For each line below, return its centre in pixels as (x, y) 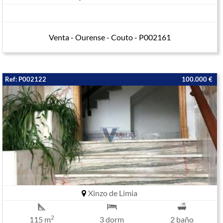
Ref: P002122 (26, 79)
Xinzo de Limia (112, 193)
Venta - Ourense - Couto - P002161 (110, 37)
